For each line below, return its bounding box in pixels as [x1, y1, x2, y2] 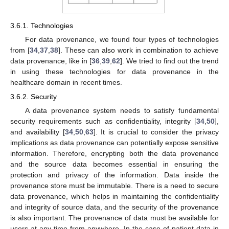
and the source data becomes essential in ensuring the [10, 160, 219, 169]
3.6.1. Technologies [10, 21, 73, 30]
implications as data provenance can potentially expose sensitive [10, 139, 219, 147]
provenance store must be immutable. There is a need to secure [10, 181, 219, 190]
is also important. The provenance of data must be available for [10, 214, 219, 222]
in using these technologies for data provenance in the [10, 67, 219, 76]
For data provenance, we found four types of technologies [25, 35, 219, 43]
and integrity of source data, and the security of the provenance [10, 203, 219, 212]
